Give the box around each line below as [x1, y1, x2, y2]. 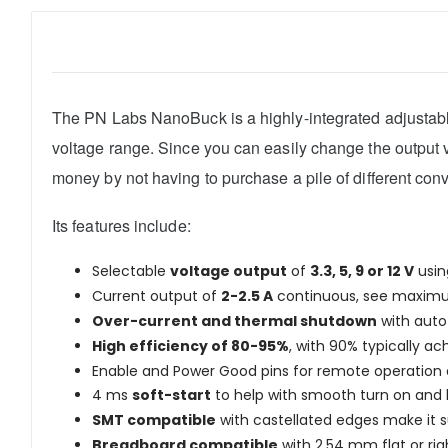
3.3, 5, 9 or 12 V [310, 261, 414, 282]
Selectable [92, 261, 170, 282]
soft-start [132, 385, 211, 406]
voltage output [170, 261, 287, 282]
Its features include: [52, 214, 191, 238]
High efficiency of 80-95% [92, 335, 289, 356]
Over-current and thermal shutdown [92, 311, 377, 332]
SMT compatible [92, 410, 216, 431]
